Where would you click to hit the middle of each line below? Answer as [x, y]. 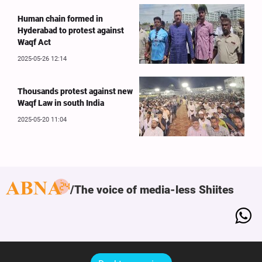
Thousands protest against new [75, 92]
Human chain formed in [60, 19]
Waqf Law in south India [61, 103]
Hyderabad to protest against [71, 31]
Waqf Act [34, 42]
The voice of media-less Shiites [154, 189]
